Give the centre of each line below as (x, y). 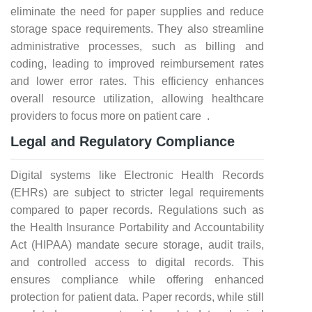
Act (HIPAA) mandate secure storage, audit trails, (137, 245)
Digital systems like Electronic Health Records (137, 175)
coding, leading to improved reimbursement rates (137, 64)
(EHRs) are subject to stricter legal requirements (137, 193)
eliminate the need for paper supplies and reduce (137, 11)
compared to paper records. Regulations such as (137, 210)
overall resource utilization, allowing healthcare (137, 99)
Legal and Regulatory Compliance (123, 141)
